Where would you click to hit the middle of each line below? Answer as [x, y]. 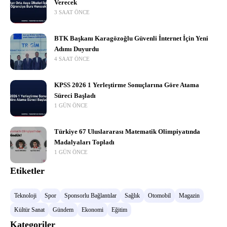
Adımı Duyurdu [77, 49]
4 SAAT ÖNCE [82, 59]
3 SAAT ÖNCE [82, 12]
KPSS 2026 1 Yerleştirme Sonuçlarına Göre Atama [127, 85]
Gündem [63, 210]
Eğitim [119, 210]
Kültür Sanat [29, 210]
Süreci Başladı [75, 96]
